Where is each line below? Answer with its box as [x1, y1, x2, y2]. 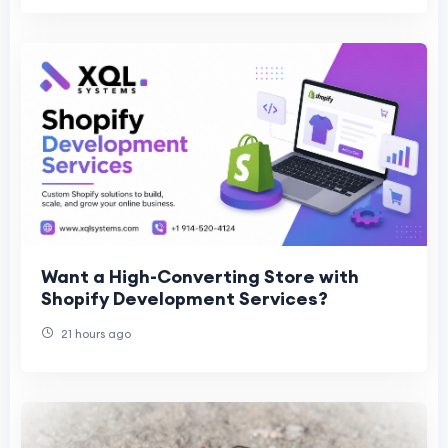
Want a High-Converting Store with [41, 265, 359, 289]
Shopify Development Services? [41, 287, 328, 311]
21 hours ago [58, 326, 131, 342]
